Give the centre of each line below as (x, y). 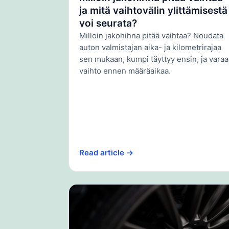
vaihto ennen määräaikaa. (125, 71)
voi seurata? (108, 23)
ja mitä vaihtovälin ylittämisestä (153, 10)
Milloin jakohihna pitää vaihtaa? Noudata (151, 35)
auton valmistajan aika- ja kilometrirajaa (150, 47)
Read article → (106, 152)
